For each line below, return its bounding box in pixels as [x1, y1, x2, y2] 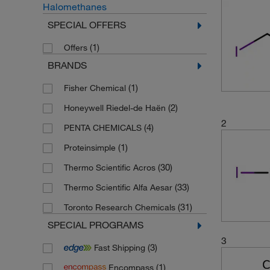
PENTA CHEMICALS [63, 122, 144, 133]
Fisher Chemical [63, 83, 128, 93]
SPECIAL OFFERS [47, 19, 126, 31]
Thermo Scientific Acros [63, 162, 158, 173]
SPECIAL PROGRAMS [47, 219, 143, 231]
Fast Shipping [91, 242, 148, 253]
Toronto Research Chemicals [63, 202, 178, 213]
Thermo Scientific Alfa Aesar [63, 182, 175, 193]
